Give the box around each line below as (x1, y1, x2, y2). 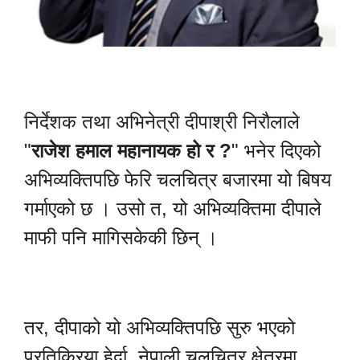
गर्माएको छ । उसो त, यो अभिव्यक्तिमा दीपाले (24, 198, 321, 220)
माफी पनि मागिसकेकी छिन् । (24, 227, 218, 249)
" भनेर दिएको (231, 140, 321, 162)
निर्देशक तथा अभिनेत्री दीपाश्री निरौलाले (24, 111, 300, 133)
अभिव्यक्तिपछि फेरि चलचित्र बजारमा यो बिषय (24, 169, 331, 191)
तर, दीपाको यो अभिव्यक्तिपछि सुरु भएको (24, 317, 295, 339)
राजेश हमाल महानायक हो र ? (31, 140, 231, 162)
